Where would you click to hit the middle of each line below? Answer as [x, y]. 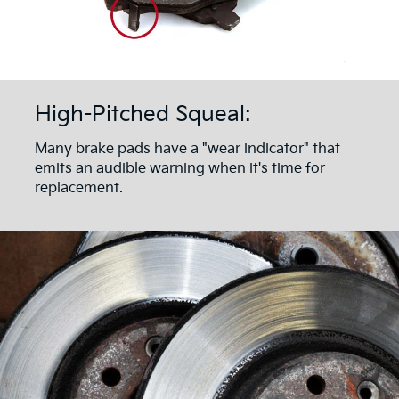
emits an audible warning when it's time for [180, 169]
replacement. [79, 189]
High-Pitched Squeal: [142, 114]
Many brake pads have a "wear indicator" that [187, 150]
